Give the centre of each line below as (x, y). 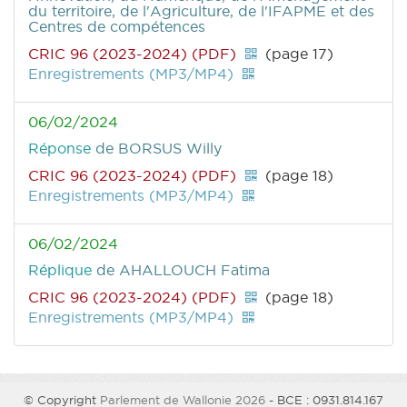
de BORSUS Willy (159, 149)
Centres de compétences (117, 27)
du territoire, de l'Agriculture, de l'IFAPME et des (201, 11)
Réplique (62, 270)
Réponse (62, 149)
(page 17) (298, 54)
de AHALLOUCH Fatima (183, 270)
